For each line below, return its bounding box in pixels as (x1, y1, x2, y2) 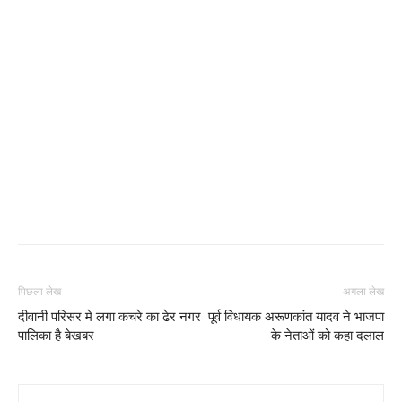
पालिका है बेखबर (18, 328, 94, 344)
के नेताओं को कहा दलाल (271, 328, 384, 344)
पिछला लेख (18, 285, 61, 298)
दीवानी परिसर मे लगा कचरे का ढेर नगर (18, 309, 201, 325)
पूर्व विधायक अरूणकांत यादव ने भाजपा (208, 309, 384, 325)
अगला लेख (343, 285, 384, 298)
